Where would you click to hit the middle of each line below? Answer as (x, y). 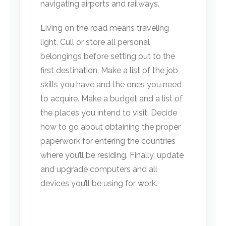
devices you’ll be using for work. (99, 183)
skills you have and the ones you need (111, 84)
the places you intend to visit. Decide (109, 113)
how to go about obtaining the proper (110, 127)
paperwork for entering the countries (108, 141)
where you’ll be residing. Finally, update (112, 155)
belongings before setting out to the (108, 56)
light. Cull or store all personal (95, 42)
